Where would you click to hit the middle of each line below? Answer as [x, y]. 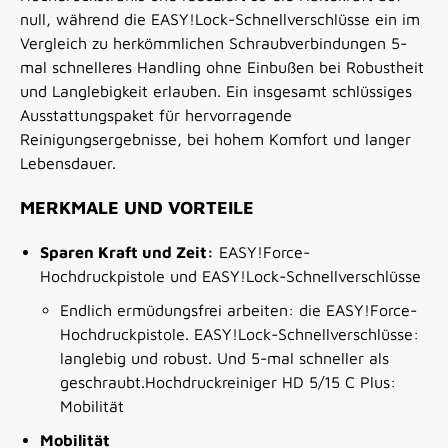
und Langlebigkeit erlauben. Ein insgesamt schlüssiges [216, 91]
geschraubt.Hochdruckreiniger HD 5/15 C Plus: [228, 382]
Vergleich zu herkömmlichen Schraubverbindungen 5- [213, 43]
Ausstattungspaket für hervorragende [156, 115]
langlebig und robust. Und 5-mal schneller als [224, 358]
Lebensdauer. [68, 163]
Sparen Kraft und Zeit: [127, 252]
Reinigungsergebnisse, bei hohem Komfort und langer [215, 139]
